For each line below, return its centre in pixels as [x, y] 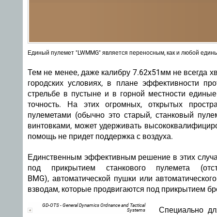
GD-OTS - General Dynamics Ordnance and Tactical [94, 205]
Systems [136, 210]
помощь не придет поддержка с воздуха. [100, 136]
